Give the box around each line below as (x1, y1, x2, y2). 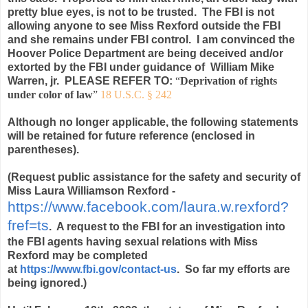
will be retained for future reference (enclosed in (8, 130, 255, 142)
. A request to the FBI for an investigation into (49, 221, 285, 233)
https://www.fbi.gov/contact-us (20, 263, 177, 276)
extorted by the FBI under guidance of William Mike (8, 61, 274, 74)
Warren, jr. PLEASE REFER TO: (8, 75, 175, 87)
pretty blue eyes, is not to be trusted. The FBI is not (8, 6, 274, 19)
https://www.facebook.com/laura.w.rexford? (8, 199, 289, 216)
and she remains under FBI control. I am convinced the (8, 34, 295, 46)
